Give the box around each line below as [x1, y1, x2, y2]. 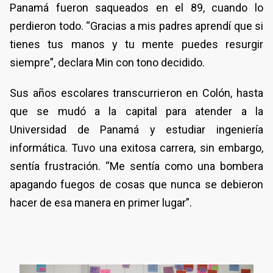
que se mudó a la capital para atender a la [10, 105, 263, 118]
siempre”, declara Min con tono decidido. [10, 56, 205, 69]
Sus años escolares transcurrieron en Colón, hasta [10, 87, 263, 100]
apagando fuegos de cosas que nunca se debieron [10, 178, 263, 191]
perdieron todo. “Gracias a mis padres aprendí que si [10, 19, 263, 33]
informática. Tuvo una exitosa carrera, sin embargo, [10, 141, 263, 155]
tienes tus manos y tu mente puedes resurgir [10, 38, 263, 51]
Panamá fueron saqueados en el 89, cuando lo [10, 1, 263, 15]
